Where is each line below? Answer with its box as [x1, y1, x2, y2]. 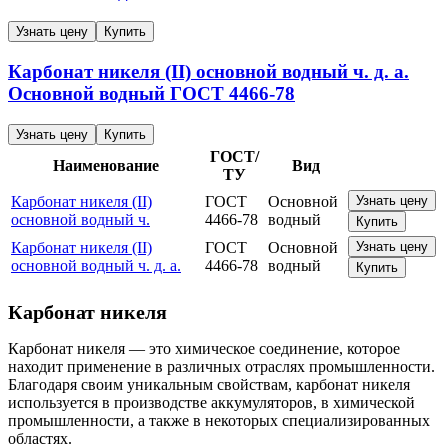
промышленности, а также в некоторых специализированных [8, 411, 430, 429]
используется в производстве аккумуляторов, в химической [8, 393, 415, 411]
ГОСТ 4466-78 [165, 83, 295, 105]
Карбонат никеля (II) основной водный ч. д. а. [8, 61, 409, 83]
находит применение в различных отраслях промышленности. [8, 357, 435, 375]
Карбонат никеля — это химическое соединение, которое [8, 339, 400, 357]
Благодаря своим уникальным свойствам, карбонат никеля [8, 375, 410, 393]
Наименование [53, 156, 159, 174]
